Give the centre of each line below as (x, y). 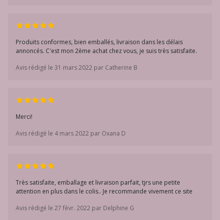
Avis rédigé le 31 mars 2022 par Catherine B (77, 68)
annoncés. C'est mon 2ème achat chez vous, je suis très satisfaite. (106, 51)
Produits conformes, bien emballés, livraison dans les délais (99, 42)
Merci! (24, 117)
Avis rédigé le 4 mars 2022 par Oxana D (71, 133)
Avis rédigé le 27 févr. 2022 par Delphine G (75, 208)
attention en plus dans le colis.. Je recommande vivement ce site (104, 191)
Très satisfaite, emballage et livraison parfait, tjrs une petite (98, 182)
